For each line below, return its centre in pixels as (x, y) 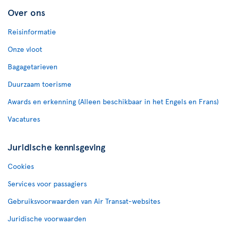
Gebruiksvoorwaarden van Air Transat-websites (84, 201)
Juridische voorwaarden (47, 218)
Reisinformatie (32, 31)
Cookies (21, 166)
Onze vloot (25, 49)
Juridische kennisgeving (56, 146)
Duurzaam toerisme (40, 84)
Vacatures (24, 119)
